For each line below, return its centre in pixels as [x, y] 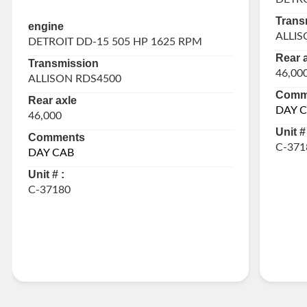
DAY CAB [51, 153]
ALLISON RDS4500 [74, 79]
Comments [56, 138]
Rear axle [52, 101]
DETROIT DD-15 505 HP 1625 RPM [115, 42]
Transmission [63, 64]
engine [46, 27]
